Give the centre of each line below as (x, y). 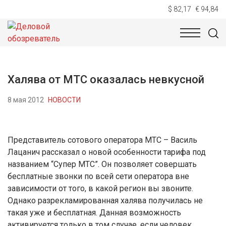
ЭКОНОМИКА (150, 41)
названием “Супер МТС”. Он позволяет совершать (102, 164)
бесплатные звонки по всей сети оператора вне (98, 176)
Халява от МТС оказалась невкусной (106, 79)
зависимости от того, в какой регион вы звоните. (100, 188)
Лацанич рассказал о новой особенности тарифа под (107, 152)
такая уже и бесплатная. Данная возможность (94, 213)
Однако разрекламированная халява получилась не (105, 201)
